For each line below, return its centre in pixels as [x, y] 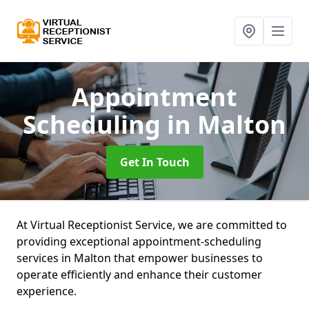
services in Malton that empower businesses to [140, 258]
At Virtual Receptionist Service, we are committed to [152, 225]
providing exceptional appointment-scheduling [139, 241]
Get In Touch [154, 162]
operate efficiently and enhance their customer [139, 275]
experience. [48, 291]
